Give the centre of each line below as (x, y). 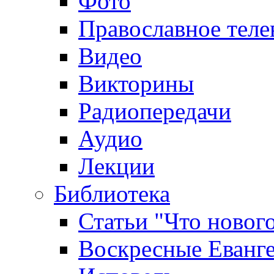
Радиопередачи (155, 111)
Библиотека (112, 194)
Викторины (136, 83)
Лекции (117, 166)
